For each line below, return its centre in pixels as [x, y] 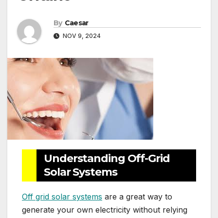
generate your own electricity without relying [105, 210]
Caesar [76, 23]
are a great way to [137, 197]
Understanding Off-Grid [107, 159]
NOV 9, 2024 [81, 36]
